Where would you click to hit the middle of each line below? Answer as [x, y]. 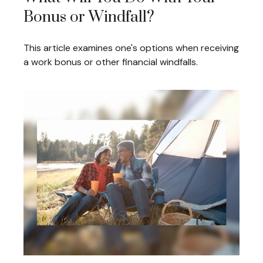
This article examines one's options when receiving [131, 48]
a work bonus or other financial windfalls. [111, 62]
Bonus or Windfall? [89, 17]
